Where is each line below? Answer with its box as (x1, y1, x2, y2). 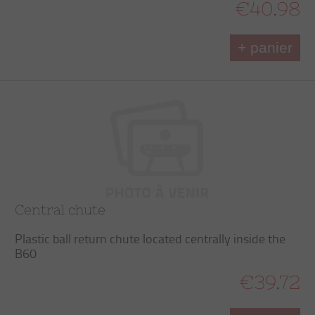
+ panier (238, 39, 292, 56)
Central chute (15, 202, 105, 217)
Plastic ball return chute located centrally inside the (15, 230, 285, 247)
